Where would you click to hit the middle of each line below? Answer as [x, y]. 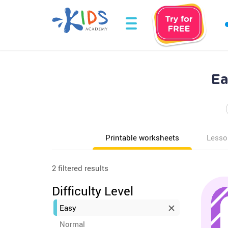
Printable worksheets [142, 137]
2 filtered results [80, 168]
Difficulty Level [93, 191]
